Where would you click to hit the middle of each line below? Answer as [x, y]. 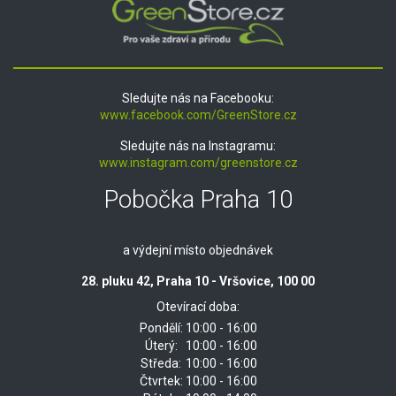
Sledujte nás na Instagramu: [198, 145]
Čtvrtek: [161, 381]
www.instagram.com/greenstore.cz [198, 162]
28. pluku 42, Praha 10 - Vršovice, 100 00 [198, 281]
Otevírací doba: [198, 306]
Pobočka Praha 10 [198, 199]
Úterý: [161, 345]
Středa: [161, 363]
